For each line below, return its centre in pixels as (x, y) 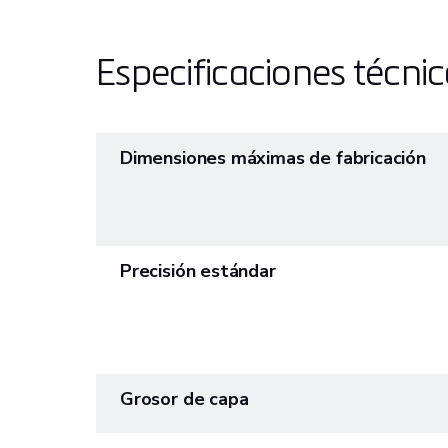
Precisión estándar (198, 271)
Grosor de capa (184, 399)
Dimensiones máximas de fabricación (273, 158)
